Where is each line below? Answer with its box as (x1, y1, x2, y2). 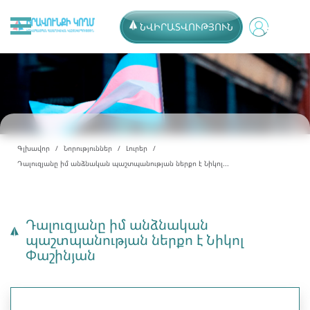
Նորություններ (64, 143, 112, 153)
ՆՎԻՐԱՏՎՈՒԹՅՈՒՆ (140, 20, 233, 33)
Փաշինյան (25, 245, 95, 264)
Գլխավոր (17, 143, 50, 153)
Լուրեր (126, 143, 147, 153)
